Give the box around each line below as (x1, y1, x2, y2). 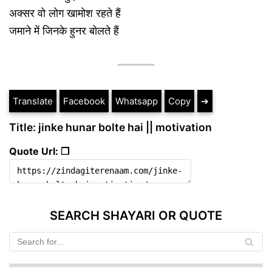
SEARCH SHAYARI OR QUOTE (50, 208, 222, 223)
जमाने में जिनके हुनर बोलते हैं (9, 24, 119, 37)
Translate (13, 95, 53, 107)
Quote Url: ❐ (9, 145, 69, 158)
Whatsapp (115, 95, 158, 107)
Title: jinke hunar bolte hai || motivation (9, 120, 212, 134)
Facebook (63, 95, 105, 107)
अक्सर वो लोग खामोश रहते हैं (9, 6, 121, 19)
